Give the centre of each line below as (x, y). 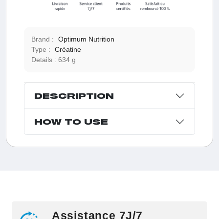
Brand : (43, 39)
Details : (44, 60)
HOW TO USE (71, 122)
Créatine (68, 50)
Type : (42, 50)
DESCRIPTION (74, 96)
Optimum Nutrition (86, 39)
